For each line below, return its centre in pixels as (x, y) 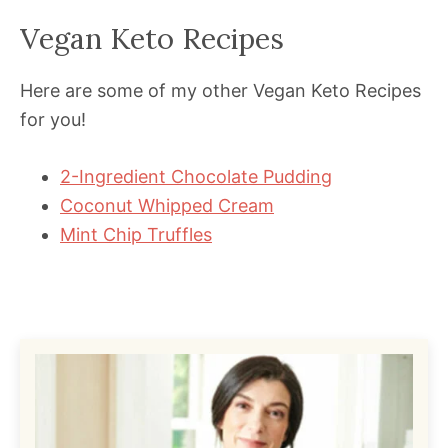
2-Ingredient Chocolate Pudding (196, 177)
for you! (53, 120)
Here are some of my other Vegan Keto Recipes (220, 91)
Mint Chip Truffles (136, 235)
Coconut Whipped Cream (167, 206)
